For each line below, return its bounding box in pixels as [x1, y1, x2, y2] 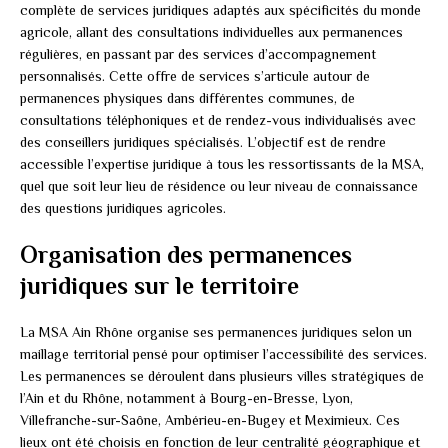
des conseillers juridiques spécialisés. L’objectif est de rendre [20, 133, 386, 150]
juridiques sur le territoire [20, 271, 299, 299]
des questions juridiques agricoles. [20, 199, 226, 216]
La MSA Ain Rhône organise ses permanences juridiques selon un [20, 323, 412, 340]
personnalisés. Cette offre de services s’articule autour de [20, 67, 370, 84]
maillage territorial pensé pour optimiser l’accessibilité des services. [20, 345, 427, 362]
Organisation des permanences [20, 240, 352, 268]
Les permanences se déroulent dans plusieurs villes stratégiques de [20, 367, 424, 384]
